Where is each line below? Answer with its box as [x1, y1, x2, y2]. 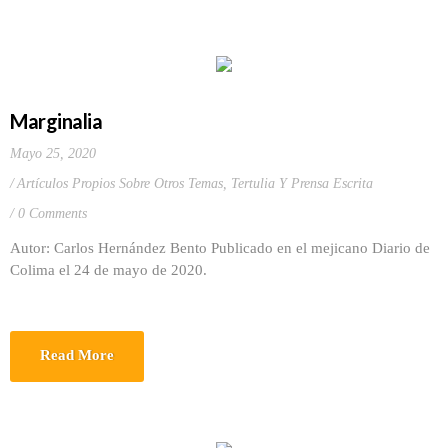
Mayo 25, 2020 [10, 146, 96, 161]
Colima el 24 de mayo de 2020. [10, 262, 215, 278]
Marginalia [10, 109, 102, 133]
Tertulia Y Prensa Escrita [231, 176, 373, 191]
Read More [40, 347, 114, 363]
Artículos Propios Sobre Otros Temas [17, 176, 223, 191]
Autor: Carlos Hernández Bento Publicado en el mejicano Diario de [10, 240, 430, 256]
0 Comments [18, 206, 87, 221]
